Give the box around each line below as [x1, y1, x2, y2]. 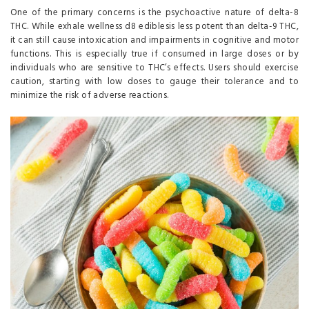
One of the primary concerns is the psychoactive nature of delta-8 [10, 6, 299, 21]
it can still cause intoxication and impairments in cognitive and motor [10, 33, 299, 48]
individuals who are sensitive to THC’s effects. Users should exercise [10, 61, 299, 76]
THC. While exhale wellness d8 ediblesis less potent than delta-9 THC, [10, 19, 299, 34]
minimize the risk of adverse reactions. [10, 88, 169, 103]
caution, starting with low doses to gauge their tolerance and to [10, 74, 299, 90]
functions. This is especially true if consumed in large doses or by [10, 47, 299, 62]
